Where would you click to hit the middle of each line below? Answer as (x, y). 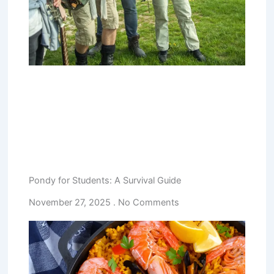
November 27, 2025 (71, 203)
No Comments (148, 203)
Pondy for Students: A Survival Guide (105, 181)
